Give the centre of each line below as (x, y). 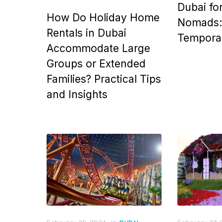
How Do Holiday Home (103, 18)
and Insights (77, 94)
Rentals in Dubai (86, 33)
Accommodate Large (98, 48)
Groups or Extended (96, 64)
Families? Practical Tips (104, 79)
